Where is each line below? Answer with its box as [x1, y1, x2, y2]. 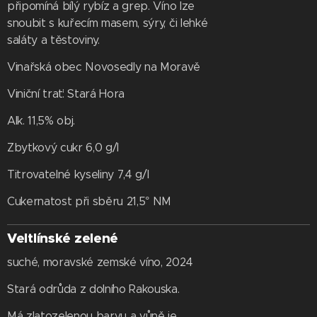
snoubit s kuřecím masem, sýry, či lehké [7, 16, 208, 30]
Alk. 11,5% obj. [7, 114, 76, 127]
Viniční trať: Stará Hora [7, 87, 125, 100]
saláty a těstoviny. [7, 33, 100, 47]
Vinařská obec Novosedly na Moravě [7, 60, 200, 74]
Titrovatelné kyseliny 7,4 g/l [7, 168, 149, 181]
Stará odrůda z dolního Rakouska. [7, 282, 180, 296]
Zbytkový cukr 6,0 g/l [7, 141, 120, 154]
